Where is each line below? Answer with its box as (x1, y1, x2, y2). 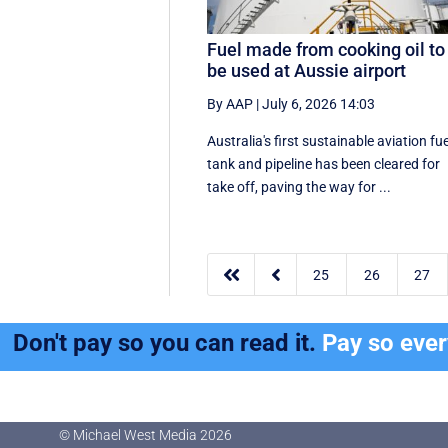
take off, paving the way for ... (207, 178, 392, 195)
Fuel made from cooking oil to (207, 38, 446, 60)
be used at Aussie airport (207, 59, 407, 81)
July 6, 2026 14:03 (262, 95, 376, 112)
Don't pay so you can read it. (13, 329, 323, 358)
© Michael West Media (58, 427, 200, 443)
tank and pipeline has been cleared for (207, 155, 441, 172)
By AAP (207, 95, 254, 112)
